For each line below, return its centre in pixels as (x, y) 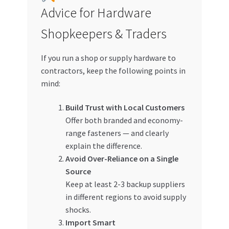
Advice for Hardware (96, 13)
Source (78, 171)
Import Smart (90, 223)
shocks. (78, 210)
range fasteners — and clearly (117, 133)
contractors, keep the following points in (113, 70)
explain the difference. (104, 146)
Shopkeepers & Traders (104, 33)
